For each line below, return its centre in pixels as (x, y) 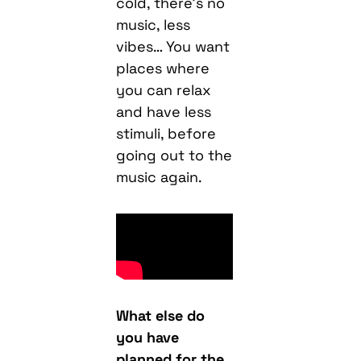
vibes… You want (173, 46)
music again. (162, 176)
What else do (161, 316)
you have (148, 338)
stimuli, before (166, 133)
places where (163, 68)
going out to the (174, 155)
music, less (154, 24)
